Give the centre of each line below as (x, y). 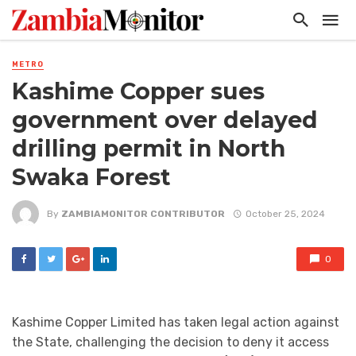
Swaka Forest (91, 178)
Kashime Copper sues (138, 92)
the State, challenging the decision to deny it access (170, 342)
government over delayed (165, 120)
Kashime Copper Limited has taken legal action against (176, 323)
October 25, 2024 (285, 213)
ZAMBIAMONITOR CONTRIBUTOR (143, 213)
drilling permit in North (149, 149)
